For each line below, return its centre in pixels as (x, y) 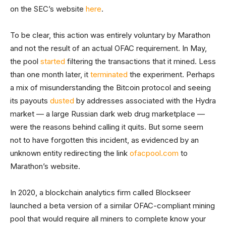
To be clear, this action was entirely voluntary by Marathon (110, 35)
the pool (24, 61)
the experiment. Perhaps (171, 74)
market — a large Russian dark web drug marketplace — (107, 114)
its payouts (29, 101)
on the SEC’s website (47, 9)
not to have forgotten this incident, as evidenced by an (104, 140)
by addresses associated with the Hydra (145, 101)
